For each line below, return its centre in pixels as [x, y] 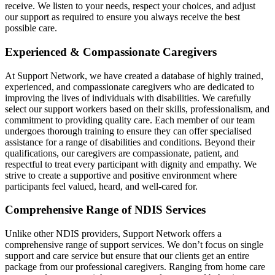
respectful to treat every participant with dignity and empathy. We [131, 164]
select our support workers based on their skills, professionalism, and [137, 109]
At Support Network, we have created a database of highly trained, [134, 76]
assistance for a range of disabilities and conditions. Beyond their [130, 142]
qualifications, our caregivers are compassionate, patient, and [122, 153]
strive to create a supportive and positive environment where [121, 175]
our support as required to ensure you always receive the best [122, 17]
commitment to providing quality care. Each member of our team [130, 120]
